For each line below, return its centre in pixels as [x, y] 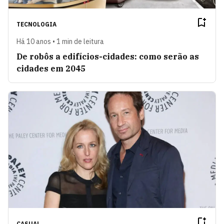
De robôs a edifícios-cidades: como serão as [108, 57]
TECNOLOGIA [36, 24]
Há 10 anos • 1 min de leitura [60, 42]
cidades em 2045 [51, 69]
